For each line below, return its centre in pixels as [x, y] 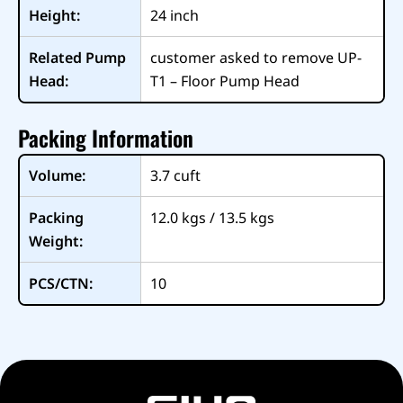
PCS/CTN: [60, 284]
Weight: [55, 242]
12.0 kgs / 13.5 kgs [212, 218]
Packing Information [106, 137]
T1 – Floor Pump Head [224, 81]
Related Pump [77, 58]
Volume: [57, 176]
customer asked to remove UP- [255, 58]
